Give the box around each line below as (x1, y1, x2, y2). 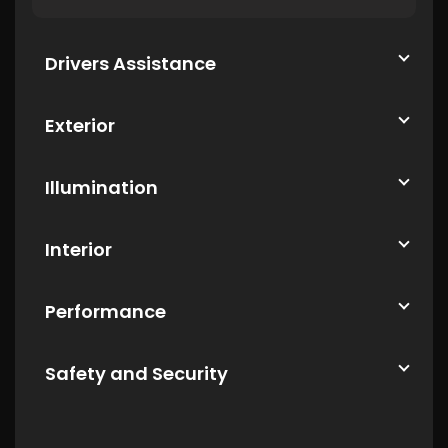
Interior (45, 237, 112, 262)
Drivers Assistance (45, 51, 216, 76)
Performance (45, 299, 166, 324)
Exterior (45, 113, 115, 138)
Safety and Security (45, 361, 228, 386)
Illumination (45, 175, 158, 200)
